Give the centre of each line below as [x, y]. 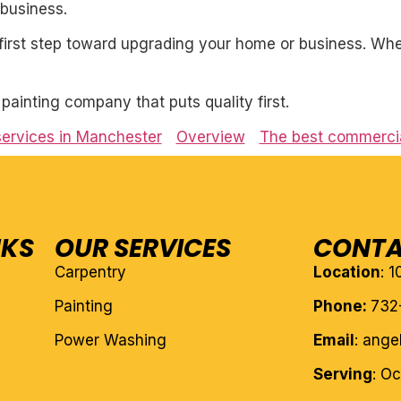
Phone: [342, 307]
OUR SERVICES [142, 249]
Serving [343, 375]
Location [347, 273]
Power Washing [110, 341]
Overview [210, 137]
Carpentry [90, 273]
